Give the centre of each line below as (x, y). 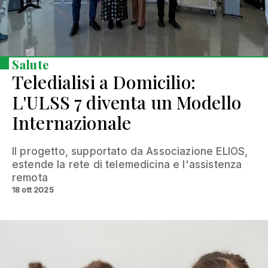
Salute (30, 65)
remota (30, 178)
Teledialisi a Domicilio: (104, 82)
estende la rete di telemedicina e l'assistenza (127, 165)
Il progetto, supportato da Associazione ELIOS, (130, 152)
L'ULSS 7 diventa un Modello (127, 103)
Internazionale (72, 123)
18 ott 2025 (33, 190)
